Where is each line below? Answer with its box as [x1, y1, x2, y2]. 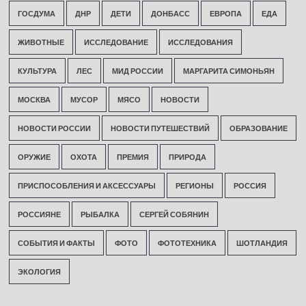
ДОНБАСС [150, 8, 190, 18]
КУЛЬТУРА [17, 66, 57, 75]
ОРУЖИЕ [17, 152, 51, 161]
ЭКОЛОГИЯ [17, 266, 61, 276]
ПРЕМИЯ [116, 152, 149, 161]
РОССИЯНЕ [17, 209, 61, 219]
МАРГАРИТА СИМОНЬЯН [182, 66, 275, 75]
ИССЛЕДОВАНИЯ [167, 37, 233, 46]
